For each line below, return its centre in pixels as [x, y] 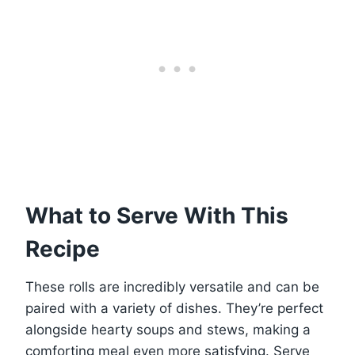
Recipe [63, 249]
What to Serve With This [157, 216]
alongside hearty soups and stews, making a [168, 330]
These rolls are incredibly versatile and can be [172, 287]
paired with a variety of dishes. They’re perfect [174, 309]
